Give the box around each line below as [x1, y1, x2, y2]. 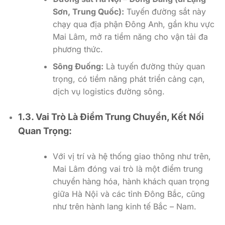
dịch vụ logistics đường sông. [52, 86, 165, 97]
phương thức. [52, 44, 103, 54]
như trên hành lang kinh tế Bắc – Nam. [52, 201, 196, 212]
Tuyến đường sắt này [124, 6, 206, 17]
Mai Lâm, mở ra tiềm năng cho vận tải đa [52, 31, 208, 42]
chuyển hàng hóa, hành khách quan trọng [52, 176, 209, 187]
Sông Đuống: [52, 61, 103, 72]
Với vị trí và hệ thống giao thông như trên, [52, 151, 211, 162]
